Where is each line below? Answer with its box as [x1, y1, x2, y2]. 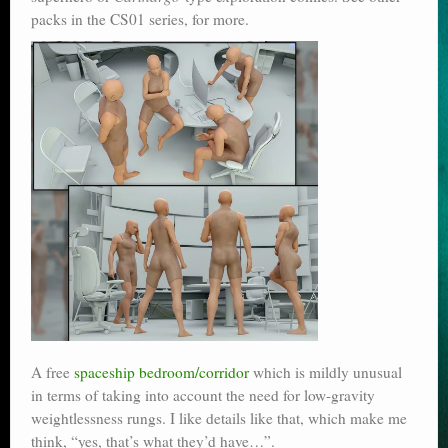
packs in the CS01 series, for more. [31, 9, 249, 30]
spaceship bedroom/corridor [74, 362, 249, 383]
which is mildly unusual [249, 362, 402, 383]
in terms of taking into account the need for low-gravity [31, 385, 375, 406]
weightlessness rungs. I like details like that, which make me [31, 408, 407, 429]
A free [31, 362, 74, 383]
